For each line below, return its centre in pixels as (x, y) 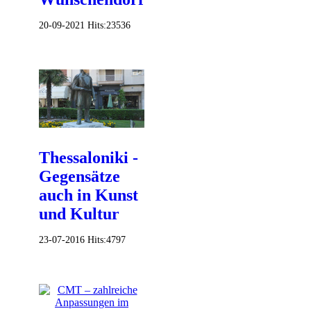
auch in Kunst (89, 195)
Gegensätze (79, 177)
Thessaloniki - (89, 158)
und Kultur (79, 214)
